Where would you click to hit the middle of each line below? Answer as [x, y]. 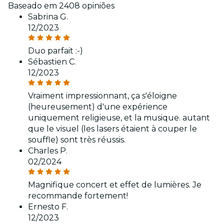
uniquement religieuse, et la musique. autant [119, 118]
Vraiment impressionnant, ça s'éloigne [102, 96]
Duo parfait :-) [55, 51]
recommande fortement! [78, 196]
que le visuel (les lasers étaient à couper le [112, 129]
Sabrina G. [48, 17]
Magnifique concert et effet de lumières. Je [115, 185]
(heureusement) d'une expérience [98, 107]
